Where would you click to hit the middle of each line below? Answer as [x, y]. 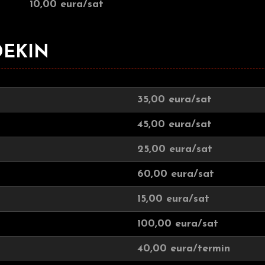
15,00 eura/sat [173, 199]
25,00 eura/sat [175, 149]
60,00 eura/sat [176, 174]
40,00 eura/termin [184, 249]
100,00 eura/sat [178, 224]
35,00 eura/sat [174, 100]
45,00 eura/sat [174, 125]
